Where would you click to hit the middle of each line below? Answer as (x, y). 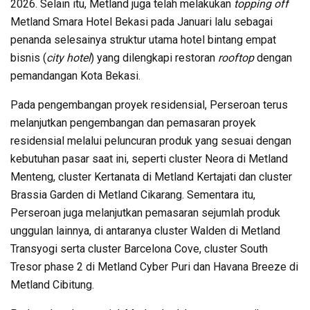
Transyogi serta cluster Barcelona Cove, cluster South (139, 249)
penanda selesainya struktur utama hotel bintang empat (143, 40)
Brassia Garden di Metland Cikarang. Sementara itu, (133, 195)
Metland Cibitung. (52, 285)
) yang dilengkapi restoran (154, 58)
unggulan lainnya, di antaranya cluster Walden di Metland (145, 231)
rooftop (236, 58)
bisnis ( (28, 58)
